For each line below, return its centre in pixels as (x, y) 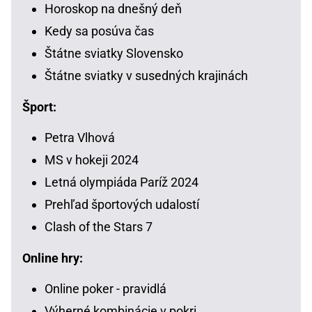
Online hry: (53, 258)
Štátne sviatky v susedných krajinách (146, 76)
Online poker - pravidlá (106, 289)
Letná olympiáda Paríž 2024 (122, 182)
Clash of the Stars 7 (99, 227)
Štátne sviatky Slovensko (114, 54)
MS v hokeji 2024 (92, 160)
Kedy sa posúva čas (99, 31)
